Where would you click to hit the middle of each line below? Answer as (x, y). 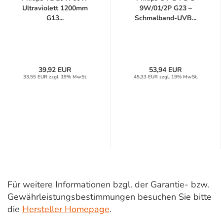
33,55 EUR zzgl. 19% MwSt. (55, 77)
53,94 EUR (166, 70)
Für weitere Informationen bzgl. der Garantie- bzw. (108, 185)
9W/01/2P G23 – (166, 8)
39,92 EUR (55, 70)
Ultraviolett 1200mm (55, 8)
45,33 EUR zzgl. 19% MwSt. (166, 77)
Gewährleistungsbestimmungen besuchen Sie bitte (110, 197)
